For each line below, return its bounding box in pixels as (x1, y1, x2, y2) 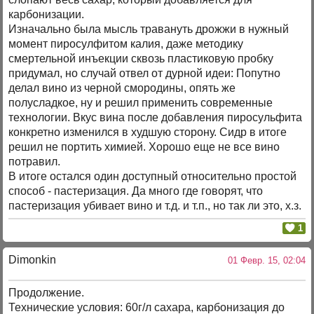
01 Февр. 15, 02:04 (221, 254, 306, 266)
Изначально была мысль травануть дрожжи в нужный (8, 23, 289, 36)
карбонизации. (8, 8, 85, 21)
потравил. (8, 156, 61, 168)
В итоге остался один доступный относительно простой (8, 170, 297, 183)
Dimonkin (8, 253, 57, 266)
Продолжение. (8, 287, 85, 299)
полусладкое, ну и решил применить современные (8, 97, 273, 109)
